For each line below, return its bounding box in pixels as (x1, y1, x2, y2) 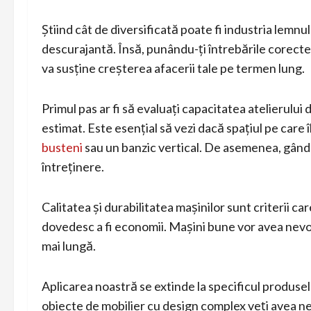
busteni (42, 139, 83, 155)
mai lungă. (42, 237, 96, 253)
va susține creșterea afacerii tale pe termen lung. (42, 60, 305, 76)
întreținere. (42, 158, 104, 174)
